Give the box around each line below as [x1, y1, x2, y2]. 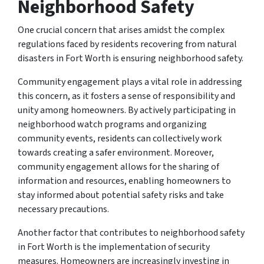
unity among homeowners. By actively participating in [18, 103, 236, 117]
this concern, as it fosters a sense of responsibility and [18, 89, 235, 103]
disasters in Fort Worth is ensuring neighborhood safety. [18, 51, 243, 65]
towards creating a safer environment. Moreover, [18, 146, 214, 159]
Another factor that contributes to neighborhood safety [18, 226, 245, 239]
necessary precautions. [18, 202, 109, 216]
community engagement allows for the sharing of [18, 160, 219, 173]
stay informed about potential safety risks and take [18, 188, 224, 202]
